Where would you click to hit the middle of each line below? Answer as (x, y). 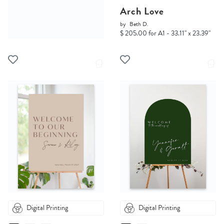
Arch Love (142, 11)
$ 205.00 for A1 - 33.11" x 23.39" (165, 33)
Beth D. (139, 24)
